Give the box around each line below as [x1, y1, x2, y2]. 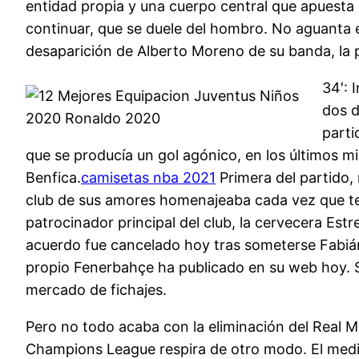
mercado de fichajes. [26, 281, 167, 299]
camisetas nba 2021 [81, 169, 216, 187]
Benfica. [26, 169, 81, 187]
